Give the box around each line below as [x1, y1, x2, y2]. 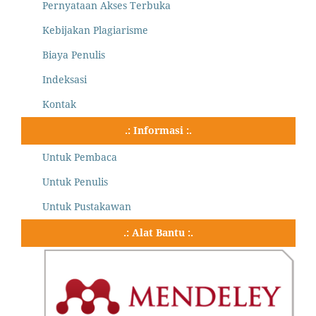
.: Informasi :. [125, 123, 192, 138]
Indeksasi [42, 73, 87, 87]
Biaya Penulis [42, 48, 105, 62]
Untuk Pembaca [42, 150, 117, 164]
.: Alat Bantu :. [123, 226, 193, 240]
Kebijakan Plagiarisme [42, 23, 148, 37]
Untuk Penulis [42, 175, 108, 189]
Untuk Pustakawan [42, 200, 131, 214]
